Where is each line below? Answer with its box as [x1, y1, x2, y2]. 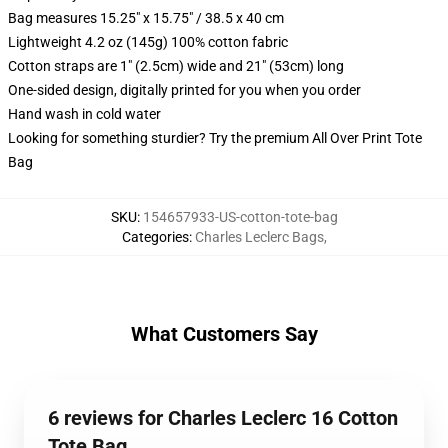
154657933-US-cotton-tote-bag [142, 209, 338, 225]
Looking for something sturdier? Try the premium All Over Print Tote [8, 130, 422, 146]
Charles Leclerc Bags [194, 229, 324, 245]
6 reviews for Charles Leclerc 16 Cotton [48, 406, 398, 430]
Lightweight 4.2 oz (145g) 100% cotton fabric [8, 34, 288, 50]
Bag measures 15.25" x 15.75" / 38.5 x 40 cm [8, 10, 284, 26]
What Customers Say [130, 322, 318, 346]
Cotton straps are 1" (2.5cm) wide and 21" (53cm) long [8, 58, 344, 74]
